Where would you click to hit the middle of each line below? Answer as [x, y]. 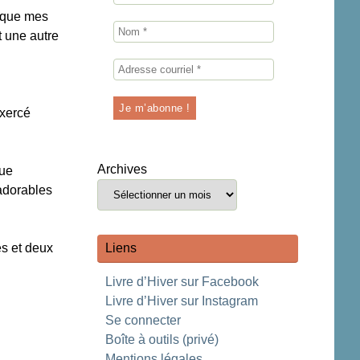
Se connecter [143, 320]
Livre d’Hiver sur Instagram [182, 301]
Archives [122, 169]
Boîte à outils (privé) [162, 340]
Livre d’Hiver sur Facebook [182, 282]
